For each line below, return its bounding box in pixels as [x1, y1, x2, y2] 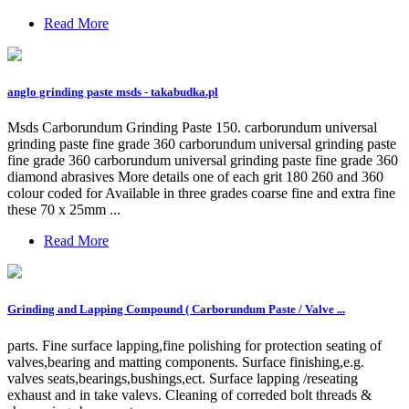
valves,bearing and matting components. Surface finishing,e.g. [7, 353, 364, 370]
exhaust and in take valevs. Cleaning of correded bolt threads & [7, 386, 372, 403]
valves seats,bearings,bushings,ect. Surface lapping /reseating [7, 370, 358, 386]
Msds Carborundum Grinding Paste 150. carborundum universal [7, 120, 377, 136]
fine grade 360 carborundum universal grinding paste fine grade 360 [7, 152, 398, 169]
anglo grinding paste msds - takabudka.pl [7, 85, 218, 100]
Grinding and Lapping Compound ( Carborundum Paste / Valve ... [7, 302, 345, 317]
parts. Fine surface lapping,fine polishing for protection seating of [7, 337, 382, 353]
